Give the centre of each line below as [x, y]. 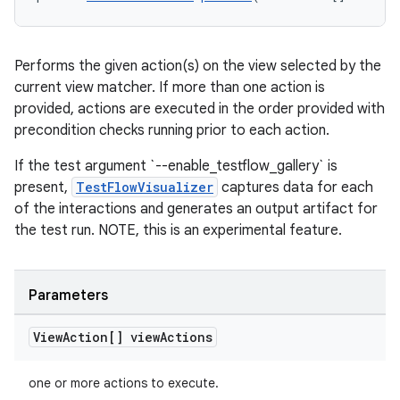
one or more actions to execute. [124, 383]
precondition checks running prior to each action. [172, 130]
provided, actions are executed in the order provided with [200, 109]
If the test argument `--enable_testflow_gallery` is [176, 166]
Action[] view [111, 337]
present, [43, 187]
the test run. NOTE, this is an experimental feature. [178, 230]
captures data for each [296, 187]
